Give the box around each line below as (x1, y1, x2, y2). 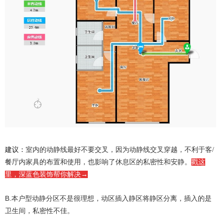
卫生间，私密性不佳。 (5, 207, 74, 215)
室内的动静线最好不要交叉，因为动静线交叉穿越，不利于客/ (26, 146, 214, 154)
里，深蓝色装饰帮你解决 (5, 171, 81, 179)
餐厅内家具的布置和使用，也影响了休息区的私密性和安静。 (5, 158, 191, 166)
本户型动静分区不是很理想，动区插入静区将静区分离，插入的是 (11, 194, 212, 203)
